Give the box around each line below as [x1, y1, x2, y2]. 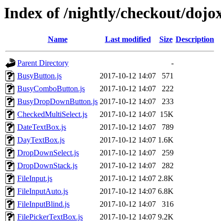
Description [176, 35, 214, 44]
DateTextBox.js [17, 123, 66, 132]
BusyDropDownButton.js [17, 97, 98, 106]
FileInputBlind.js [17, 200, 70, 209]
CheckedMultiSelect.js [17, 110, 87, 119]
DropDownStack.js [17, 161, 77, 170]
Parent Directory [17, 59, 69, 68]
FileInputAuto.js [17, 187, 68, 196]
